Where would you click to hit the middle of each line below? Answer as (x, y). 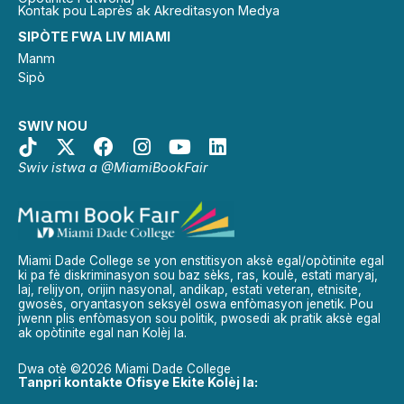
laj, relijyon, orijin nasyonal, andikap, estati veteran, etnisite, (190, 290)
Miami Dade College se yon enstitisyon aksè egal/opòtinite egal (201, 261)
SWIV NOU (53, 125)
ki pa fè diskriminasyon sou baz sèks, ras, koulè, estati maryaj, (198, 275)
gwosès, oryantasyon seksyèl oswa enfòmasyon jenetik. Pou (196, 304)
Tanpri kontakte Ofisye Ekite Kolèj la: (138, 382)
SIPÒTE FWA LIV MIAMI (94, 36)
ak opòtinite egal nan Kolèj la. (102, 333)
